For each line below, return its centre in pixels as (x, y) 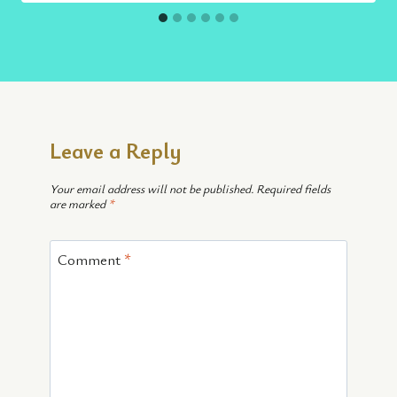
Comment (90, 260)
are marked (79, 204)
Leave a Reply (116, 150)
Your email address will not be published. (152, 189)
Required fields (293, 189)
